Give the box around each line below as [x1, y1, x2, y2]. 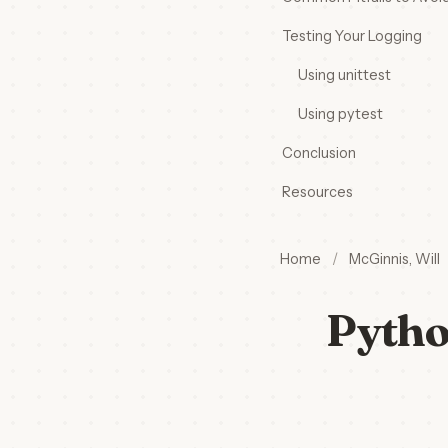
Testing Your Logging [282, 27, 422, 45]
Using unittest [298, 66, 391, 84]
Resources [282, 183, 353, 201]
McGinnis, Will [349, 250, 440, 268]
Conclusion [282, 144, 356, 162]
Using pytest [298, 105, 383, 123]
